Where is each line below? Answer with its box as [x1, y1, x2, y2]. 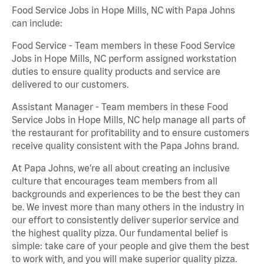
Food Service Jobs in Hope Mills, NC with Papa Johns [12, 4, 235, 15]
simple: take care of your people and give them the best [12, 240, 249, 251]
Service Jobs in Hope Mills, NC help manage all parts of [12, 114, 246, 125]
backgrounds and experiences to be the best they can [12, 188, 240, 199]
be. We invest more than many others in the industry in [12, 201, 244, 212]
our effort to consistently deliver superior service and [12, 214, 239, 225]
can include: [12, 17, 62, 28]
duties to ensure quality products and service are [12, 65, 220, 77]
